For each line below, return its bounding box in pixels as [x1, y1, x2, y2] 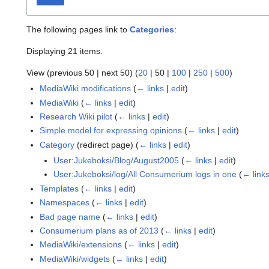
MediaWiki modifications [40, 83, 131, 94]
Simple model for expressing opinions [40, 125, 183, 136]
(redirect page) [74, 139, 136, 150]
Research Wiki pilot [40, 112, 113, 122]
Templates [40, 183, 79, 193]
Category [40, 139, 75, 150]
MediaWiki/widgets [40, 253, 110, 264]
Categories [130, 25, 174, 35]
